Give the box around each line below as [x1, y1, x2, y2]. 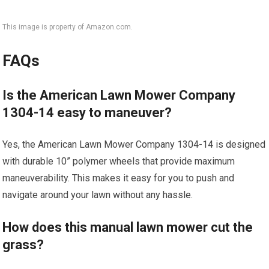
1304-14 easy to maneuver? [2, 105, 172, 121]
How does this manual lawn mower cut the [2, 220, 253, 235]
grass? [2, 237, 44, 253]
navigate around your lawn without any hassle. [2, 189, 193, 201]
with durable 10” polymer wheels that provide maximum [2, 156, 235, 168]
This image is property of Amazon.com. [2, 23, 133, 32]
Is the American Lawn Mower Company [2, 88, 236, 103]
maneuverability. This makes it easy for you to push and [2, 172, 235, 184]
